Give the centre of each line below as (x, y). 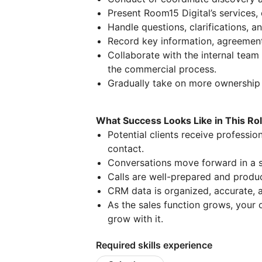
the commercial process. (162, 69)
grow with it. (135, 219)
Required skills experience (154, 245)
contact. (126, 149)
